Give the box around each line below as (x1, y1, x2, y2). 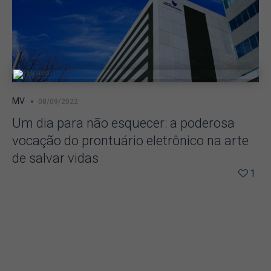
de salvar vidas (12, 151, 99, 166)
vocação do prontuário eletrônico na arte (12, 133, 249, 148)
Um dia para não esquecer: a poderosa (12, 116, 235, 131)
